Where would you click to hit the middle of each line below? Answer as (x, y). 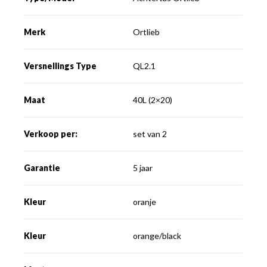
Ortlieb (147, 32)
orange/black (157, 236)
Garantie (42, 168)
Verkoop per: (51, 134)
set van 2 (150, 134)
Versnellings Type (60, 66)
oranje (145, 202)
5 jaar (143, 168)
